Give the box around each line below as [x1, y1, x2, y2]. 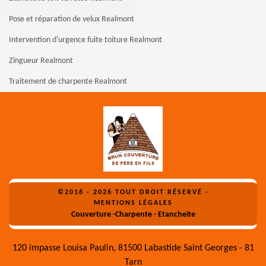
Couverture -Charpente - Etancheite [71, 210, 195, 220]
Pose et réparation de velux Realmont [9, 15, 134, 24]
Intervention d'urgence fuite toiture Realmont [9, 36, 162, 45]
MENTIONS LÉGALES [93, 199, 173, 207]
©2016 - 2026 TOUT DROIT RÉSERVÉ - [57, 189, 209, 197]
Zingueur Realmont [9, 56, 73, 66]
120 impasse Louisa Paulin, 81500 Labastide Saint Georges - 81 [12, 243, 254, 254]
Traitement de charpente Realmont [9, 77, 127, 87]
